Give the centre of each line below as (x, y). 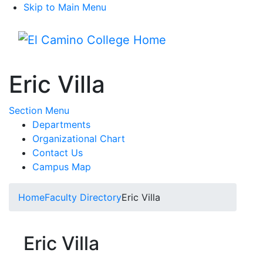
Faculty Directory (83, 197)
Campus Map (62, 167)
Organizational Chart (79, 139)
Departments (61, 124)
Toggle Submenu (106, 110)
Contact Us (58, 153)
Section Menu (39, 110)
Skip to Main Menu (65, 7)
